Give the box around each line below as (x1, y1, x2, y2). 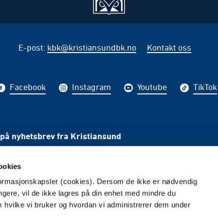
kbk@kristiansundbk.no (47, 42, 136, 53)
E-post (18, 42, 43, 53)
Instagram (72, 82, 111, 92)
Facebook (10, 82, 46, 92)
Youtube (137, 82, 167, 92)
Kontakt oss (146, 42, 191, 53)
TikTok (193, 82, 217, 92)
